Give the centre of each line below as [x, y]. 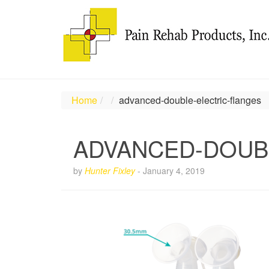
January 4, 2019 [174, 171]
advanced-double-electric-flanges [190, 100]
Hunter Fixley [110, 171]
